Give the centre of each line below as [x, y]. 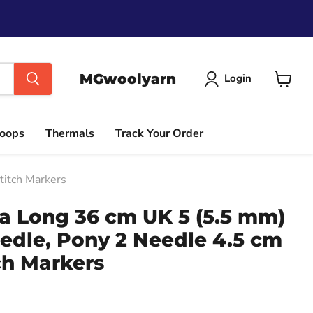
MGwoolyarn [128, 79]
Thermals [70, 134]
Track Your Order [159, 134]
